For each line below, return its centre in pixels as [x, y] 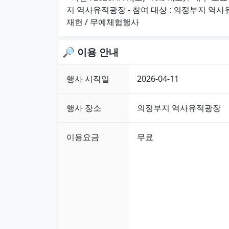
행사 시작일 [88, 78]
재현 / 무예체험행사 [103, 22]
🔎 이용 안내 [90, 52]
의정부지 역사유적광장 [179, 108]
